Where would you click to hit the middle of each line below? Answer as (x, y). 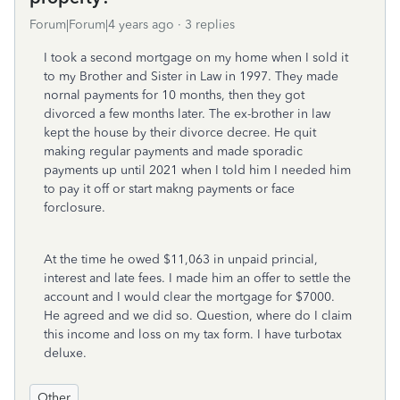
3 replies (210, 25)
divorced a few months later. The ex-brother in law (187, 114)
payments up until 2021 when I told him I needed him (197, 170)
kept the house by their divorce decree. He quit (180, 133)
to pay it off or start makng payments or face (169, 189)
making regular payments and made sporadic (173, 151)
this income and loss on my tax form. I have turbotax (193, 334)
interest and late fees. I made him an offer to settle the (197, 278)
